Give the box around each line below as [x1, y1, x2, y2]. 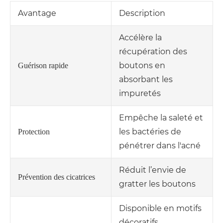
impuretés [119, 89, 161, 99]
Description [119, 8, 165, 18]
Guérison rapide [18, 61, 68, 70]
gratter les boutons [119, 179, 196, 189]
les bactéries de [119, 127, 181, 137]
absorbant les [119, 75, 173, 85]
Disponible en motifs [119, 204, 202, 214]
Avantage [18, 8, 56, 18]
